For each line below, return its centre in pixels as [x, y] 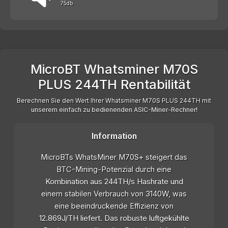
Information [114, 136]
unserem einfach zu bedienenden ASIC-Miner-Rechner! [114, 110]
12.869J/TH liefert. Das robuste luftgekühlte [114, 219]
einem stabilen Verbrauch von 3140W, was [114, 194]
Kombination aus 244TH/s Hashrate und [114, 182]
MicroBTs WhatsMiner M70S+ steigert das [114, 158]
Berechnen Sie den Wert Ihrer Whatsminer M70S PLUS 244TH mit [114, 101]
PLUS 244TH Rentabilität [114, 85]
